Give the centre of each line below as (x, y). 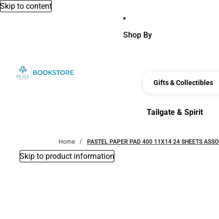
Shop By (138, 35)
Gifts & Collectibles (183, 83)
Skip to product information (67, 156)
